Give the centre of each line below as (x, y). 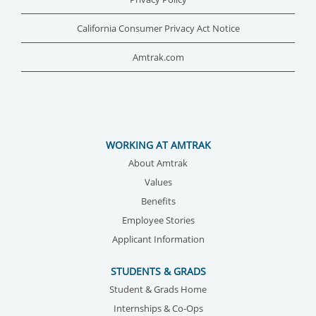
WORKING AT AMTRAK (158, 145)
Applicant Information (158, 239)
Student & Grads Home (158, 290)
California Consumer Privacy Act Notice (158, 28)
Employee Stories (158, 220)
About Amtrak (158, 163)
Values (158, 182)
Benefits (158, 201)
